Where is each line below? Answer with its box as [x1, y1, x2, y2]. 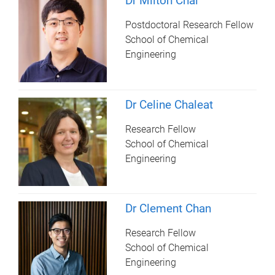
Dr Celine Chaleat [125, 97, 214, 112]
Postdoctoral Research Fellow [125, 19, 254, 31]
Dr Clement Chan [125, 201, 212, 215]
